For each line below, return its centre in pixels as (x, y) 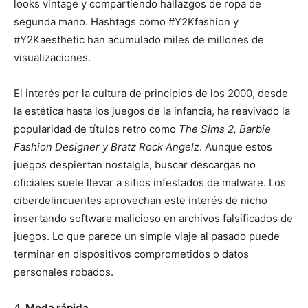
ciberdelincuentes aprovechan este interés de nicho (141, 201)
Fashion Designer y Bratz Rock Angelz (107, 147)
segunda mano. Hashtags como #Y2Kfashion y (126, 22)
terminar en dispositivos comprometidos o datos (131, 254)
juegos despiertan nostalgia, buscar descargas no (135, 165)
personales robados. (64, 272)
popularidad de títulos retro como (96, 129)
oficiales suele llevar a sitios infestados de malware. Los (150, 183)
